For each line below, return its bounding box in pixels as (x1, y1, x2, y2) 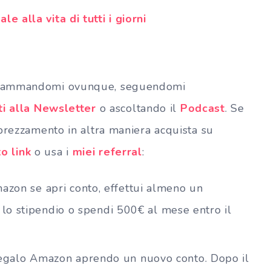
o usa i (31, 144, 73, 159)
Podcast (180, 100, 225, 116)
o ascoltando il (96, 100, 180, 116)
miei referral (72, 144, 142, 159)
